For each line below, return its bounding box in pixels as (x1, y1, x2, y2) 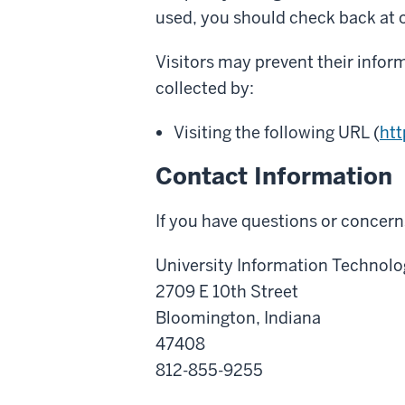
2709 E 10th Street (155, 280, 298, 302)
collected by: (155, 77, 254, 99)
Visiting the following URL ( (174, 121, 380, 143)
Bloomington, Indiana (155, 306, 321, 328)
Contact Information (155, 160, 392, 192)
